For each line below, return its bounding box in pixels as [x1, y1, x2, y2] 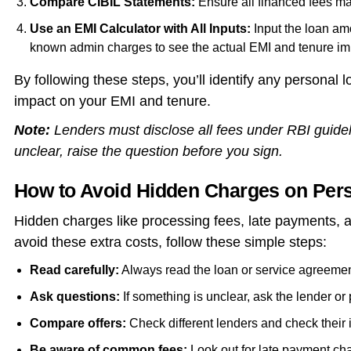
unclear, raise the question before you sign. [13, 143, 283, 159]
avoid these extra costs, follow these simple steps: [13, 233, 327, 250]
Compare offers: [29, 316, 126, 330]
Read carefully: [29, 262, 119, 277]
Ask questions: [29, 289, 123, 303]
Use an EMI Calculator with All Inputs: [29, 21, 254, 35]
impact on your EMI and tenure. [13, 92, 211, 109]
